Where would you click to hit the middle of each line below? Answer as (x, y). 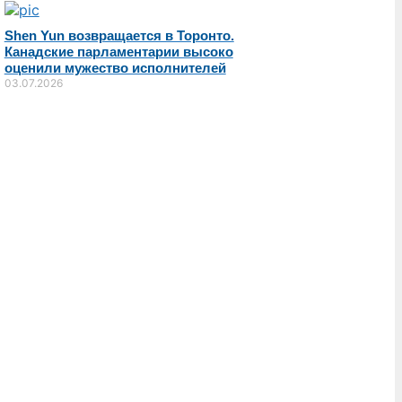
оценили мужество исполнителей (115, 67)
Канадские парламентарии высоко (118, 51)
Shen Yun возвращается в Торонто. (119, 35)
